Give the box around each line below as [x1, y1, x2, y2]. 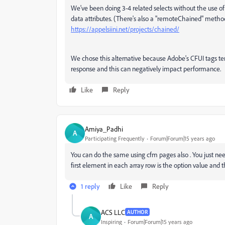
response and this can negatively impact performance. [71, 64, 221, 73]
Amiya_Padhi [85, 124, 123, 133]
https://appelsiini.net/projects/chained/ [71, 25, 179, 33]
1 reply [81, 182, 100, 190]
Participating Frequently [85, 134, 145, 142]
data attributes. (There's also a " [71, 14, 157, 23]
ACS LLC [101, 207, 125, 216]
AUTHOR [127, 208, 148, 215]
